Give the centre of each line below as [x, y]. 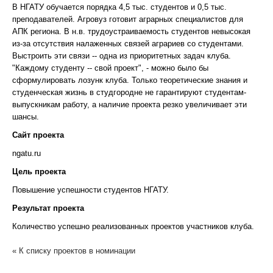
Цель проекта [39, 172]
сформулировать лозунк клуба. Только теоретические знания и [130, 80]
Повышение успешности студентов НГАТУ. [90, 190]
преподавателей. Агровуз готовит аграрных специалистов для [128, 19]
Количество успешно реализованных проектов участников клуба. [133, 226]
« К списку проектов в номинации [74, 251]
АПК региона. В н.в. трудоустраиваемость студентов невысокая [131, 31]
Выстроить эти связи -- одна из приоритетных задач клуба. [122, 56]
